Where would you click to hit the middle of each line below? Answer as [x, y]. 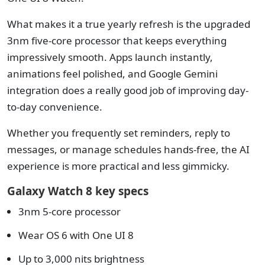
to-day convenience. [55, 107]
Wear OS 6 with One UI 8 [76, 235]
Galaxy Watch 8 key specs [78, 191]
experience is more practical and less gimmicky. [118, 166]
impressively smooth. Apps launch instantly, [110, 57]
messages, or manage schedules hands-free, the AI [128, 149]
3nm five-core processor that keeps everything [117, 41]
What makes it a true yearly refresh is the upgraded [129, 24]
